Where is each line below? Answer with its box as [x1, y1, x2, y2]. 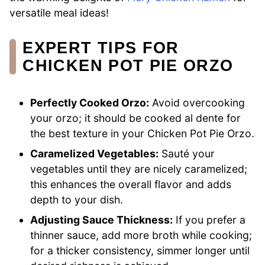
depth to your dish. [30, 193, 124, 206]
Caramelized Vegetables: [30, 147, 159, 160]
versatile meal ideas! [9, 6, 109, 19]
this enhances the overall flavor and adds [30, 178, 232, 190]
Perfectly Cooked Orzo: [30, 96, 150, 109]
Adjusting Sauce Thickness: [30, 214, 173, 226]
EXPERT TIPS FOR [22, 38, 179, 57]
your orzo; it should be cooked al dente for [30, 112, 241, 124]
